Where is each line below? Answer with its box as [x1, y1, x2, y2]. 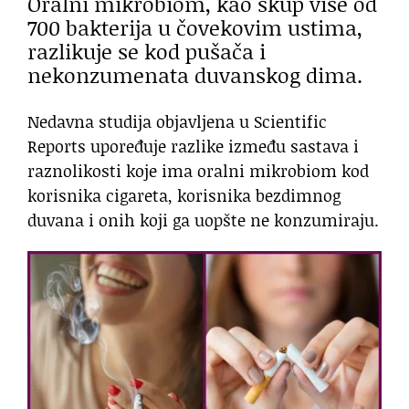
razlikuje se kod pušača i [27, 36, 266, 66]
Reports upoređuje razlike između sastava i [27, 134, 359, 159]
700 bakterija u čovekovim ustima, [27, 12, 362, 42]
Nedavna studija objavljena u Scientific [27, 110, 327, 134]
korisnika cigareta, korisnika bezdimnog [27, 184, 341, 208]
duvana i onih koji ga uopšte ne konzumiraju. [27, 208, 379, 233]
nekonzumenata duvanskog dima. [27, 59, 362, 89]
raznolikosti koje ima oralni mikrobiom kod [27, 159, 369, 184]
